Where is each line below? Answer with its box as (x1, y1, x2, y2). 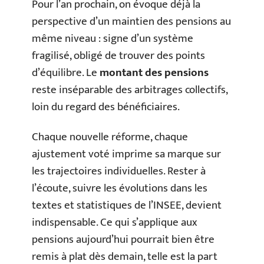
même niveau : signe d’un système (32, 29, 193, 48)
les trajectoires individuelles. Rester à (32, 162, 206, 181)
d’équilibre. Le (32, 63, 100, 82)
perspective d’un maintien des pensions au (32, 12, 231, 31)
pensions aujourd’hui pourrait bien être (32, 230, 214, 249)
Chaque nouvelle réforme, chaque (32, 128, 188, 147)
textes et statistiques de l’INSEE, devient (32, 196, 222, 215)
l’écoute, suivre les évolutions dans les (32, 179, 207, 198)
